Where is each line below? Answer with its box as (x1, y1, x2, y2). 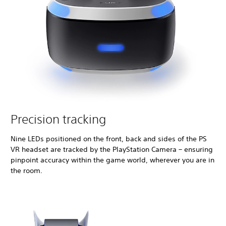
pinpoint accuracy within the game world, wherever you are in (11, 155, 214, 164)
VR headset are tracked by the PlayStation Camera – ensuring (11, 144, 213, 154)
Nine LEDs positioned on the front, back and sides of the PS (11, 134, 207, 143)
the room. (11, 165, 42, 175)
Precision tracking (11, 111, 106, 126)
